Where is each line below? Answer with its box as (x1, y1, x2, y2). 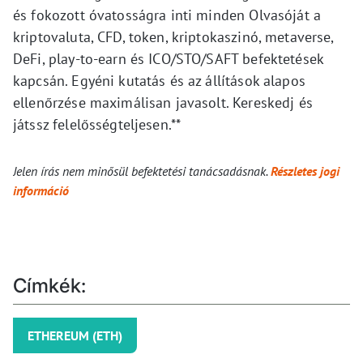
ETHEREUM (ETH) (28, 327, 122, 344)
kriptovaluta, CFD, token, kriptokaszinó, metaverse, (13, 28, 334, 47)
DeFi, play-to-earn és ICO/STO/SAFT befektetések (13, 49, 324, 69)
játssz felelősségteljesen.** (13, 115, 181, 135)
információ (13, 182, 69, 199)
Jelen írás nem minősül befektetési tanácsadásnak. (13, 163, 271, 180)
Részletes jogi (271, 163, 340, 180)
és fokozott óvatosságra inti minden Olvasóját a (13, 6, 322, 25)
